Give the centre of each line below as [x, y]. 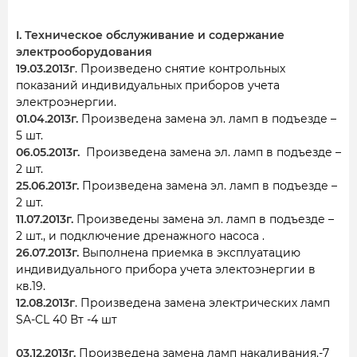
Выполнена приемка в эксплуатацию [190, 253]
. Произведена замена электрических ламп [202, 303]
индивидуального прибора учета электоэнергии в [166, 269]
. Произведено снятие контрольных [180, 69]
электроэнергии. [66, 102]
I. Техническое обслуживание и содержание [150, 35]
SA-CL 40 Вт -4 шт [67, 320]
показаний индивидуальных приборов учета [148, 85]
